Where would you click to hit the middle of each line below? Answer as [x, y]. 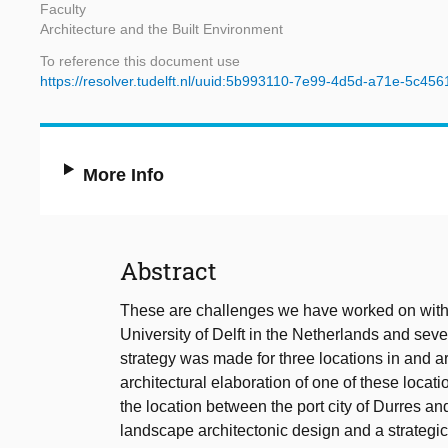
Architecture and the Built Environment [161, 29]
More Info [124, 175]
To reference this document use [140, 61]
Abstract [168, 271]
